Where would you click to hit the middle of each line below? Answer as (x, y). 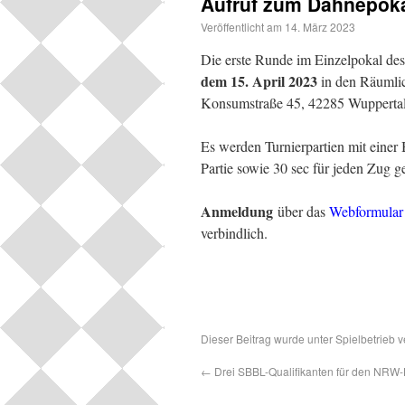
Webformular (366, 211)
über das (301, 211)
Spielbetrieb (365, 339)
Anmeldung (237, 211)
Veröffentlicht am (241, 27)
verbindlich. (234, 233)
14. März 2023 (320, 27)
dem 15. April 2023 (259, 81)
